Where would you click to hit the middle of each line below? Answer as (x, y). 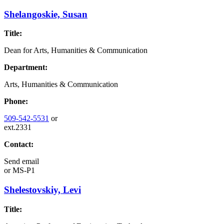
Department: (26, 67)
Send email (21, 161)
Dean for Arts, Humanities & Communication (76, 50)
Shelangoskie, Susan (46, 14)
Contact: (19, 144)
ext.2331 (18, 127)
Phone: (16, 101)
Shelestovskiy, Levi (42, 190)
